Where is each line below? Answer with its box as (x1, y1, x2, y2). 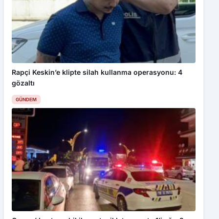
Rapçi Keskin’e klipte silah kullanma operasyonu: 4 (12, 67, 182, 76)
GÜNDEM (16, 96, 37, 102)
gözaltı (12, 78, 35, 87)
